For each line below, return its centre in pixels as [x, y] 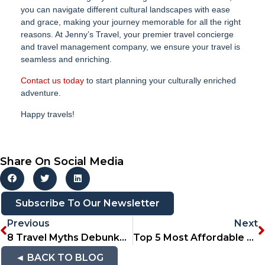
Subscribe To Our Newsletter [88, 203]
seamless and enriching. [66, 59]
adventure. [41, 93]
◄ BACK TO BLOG [59, 258]
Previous [28, 224]
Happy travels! [48, 114]
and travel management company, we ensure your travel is [130, 46]
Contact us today [52, 80]
